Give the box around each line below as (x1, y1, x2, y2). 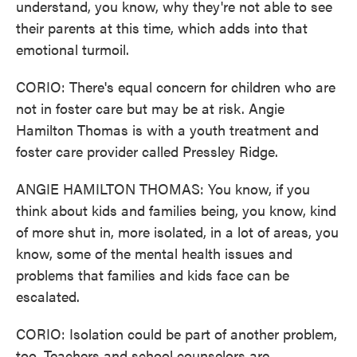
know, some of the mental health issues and (16, 243, 292, 263)
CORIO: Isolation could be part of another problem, (16, 324, 337, 343)
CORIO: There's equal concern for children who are (16, 76, 335, 96)
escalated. (16, 286, 80, 306)
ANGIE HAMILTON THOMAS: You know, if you (16, 178, 310, 198)
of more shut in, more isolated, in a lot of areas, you (16, 222, 339, 241)
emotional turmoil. (16, 39, 129, 59)
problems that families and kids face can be (16, 265, 289, 284)
